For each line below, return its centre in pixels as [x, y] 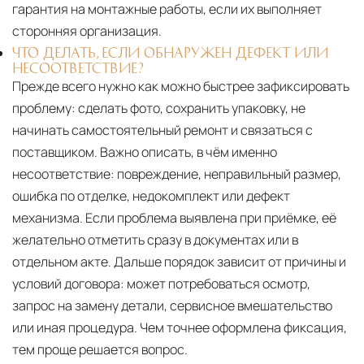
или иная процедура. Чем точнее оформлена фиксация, [180, 328]
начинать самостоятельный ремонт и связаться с [162, 130]
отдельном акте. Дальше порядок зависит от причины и [179, 262]
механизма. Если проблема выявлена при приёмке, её [174, 218]
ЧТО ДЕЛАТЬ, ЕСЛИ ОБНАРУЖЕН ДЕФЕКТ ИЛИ [170, 52]
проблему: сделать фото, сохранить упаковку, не [159, 108]
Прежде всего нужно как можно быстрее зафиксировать [181, 87]
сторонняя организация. [87, 31]
